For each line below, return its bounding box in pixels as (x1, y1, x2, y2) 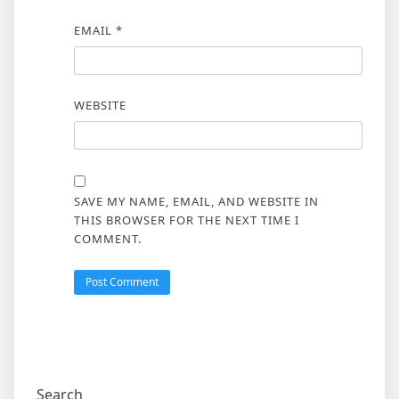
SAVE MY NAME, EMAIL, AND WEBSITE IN (73, 192, 319, 209)
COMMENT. (73, 230, 142, 247)
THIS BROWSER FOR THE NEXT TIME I (73, 211, 299, 228)
